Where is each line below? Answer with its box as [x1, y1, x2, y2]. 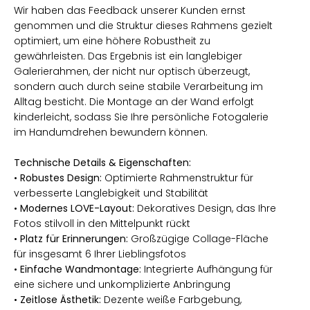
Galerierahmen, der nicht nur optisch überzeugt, [14, 64, 250, 78]
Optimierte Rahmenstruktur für [102, 170, 253, 185]
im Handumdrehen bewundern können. [14, 125, 208, 139]
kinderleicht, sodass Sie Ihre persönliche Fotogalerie [14, 109, 268, 124]
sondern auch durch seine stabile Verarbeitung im [14, 79, 263, 93]
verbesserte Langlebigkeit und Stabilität [14, 185, 208, 200]
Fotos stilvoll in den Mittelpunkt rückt [14, 216, 190, 230]
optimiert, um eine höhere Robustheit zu [14, 33, 210, 48]
